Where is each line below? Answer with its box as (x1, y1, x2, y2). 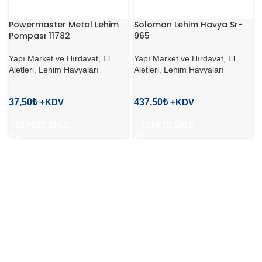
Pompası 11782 (9, 30, 70, 42)
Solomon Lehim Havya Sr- (134, 19, 243, 30)
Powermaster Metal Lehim (9, 19, 119, 30)
